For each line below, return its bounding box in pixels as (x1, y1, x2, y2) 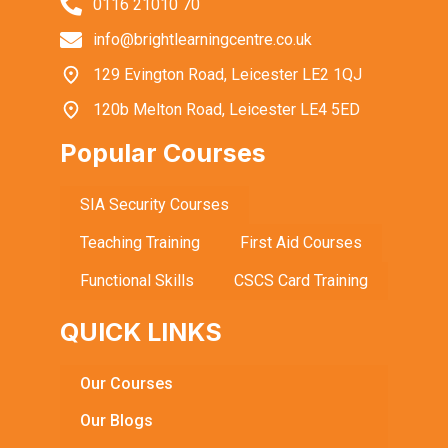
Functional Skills (80, 271, 194, 291)
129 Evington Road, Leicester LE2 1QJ (92, 65, 362, 85)
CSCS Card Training (234, 271, 368, 291)
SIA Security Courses (80, 195, 229, 215)
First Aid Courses (240, 233, 362, 253)
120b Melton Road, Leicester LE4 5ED (92, 100, 360, 120)
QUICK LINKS (60, 317, 222, 348)
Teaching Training (80, 233, 200, 253)
